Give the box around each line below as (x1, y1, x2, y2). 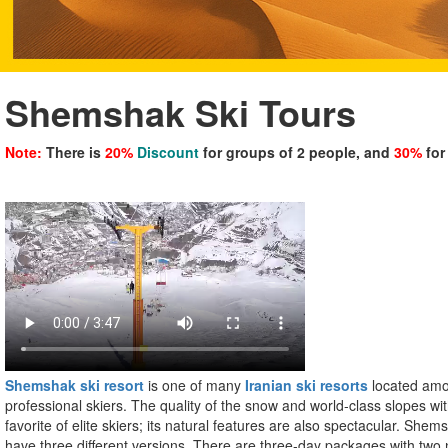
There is (42, 142, 105, 162)
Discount (137, 142, 199, 162)
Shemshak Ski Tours (5, 86, 356, 138)
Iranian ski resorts (245, 374, 368, 395)
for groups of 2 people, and (199, 142, 394, 162)
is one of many (144, 374, 245, 395)
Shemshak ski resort (5, 374, 144, 395)
